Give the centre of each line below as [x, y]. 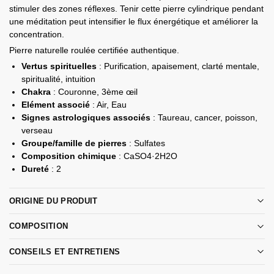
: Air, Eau [108, 105]
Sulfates [150, 143]
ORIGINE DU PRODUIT [54, 201]
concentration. [37, 35]
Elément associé [56, 105]
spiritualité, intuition [58, 79]
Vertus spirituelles [59, 66]
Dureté [35, 169]
